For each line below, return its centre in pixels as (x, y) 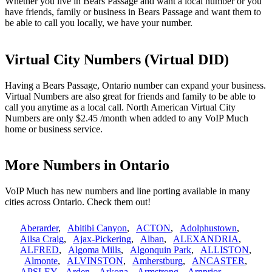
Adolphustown (208, 228)
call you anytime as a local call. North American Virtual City (120, 107)
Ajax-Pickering (102, 239)
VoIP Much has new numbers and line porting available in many (127, 191)
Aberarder (39, 228)
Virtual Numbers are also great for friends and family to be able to (130, 96)
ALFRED (39, 250)
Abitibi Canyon (97, 228)
